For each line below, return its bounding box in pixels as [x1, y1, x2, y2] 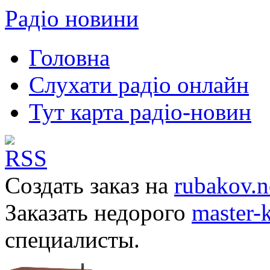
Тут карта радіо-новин [29, 98, 251, 125]
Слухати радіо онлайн [29, 71, 249, 98]
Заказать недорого [5, 199, 192, 225]
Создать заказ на [5, 172, 174, 198]
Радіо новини [5, 5, 139, 31]
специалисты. [5, 226, 140, 253]
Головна [29, 44, 110, 71]
